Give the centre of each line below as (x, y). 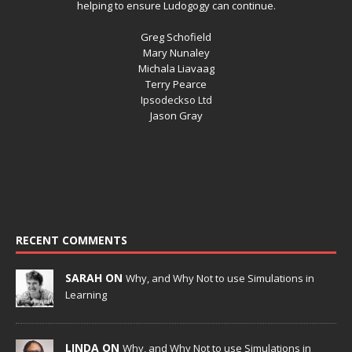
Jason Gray (176, 116)
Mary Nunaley (176, 53)
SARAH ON (95, 278)
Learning (86, 295)
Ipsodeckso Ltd (176, 100)
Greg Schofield (176, 37)
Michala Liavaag (176, 69)
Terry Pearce (176, 84)
